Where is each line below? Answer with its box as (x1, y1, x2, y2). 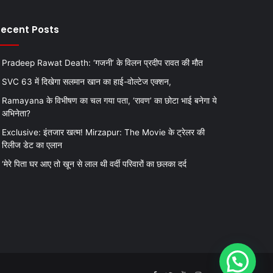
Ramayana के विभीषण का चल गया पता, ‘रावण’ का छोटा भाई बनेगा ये (1, 95, 217, 105)
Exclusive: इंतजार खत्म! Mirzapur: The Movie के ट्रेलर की (1, 127, 205, 137)
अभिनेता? (1, 108, 30, 118)
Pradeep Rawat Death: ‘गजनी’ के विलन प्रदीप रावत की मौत (1, 57, 203, 68)
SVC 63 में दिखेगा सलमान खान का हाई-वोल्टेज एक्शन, (1, 76, 171, 87)
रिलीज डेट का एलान (1, 140, 62, 150)
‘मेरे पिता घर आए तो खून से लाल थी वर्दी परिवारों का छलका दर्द (1, 158, 186, 169)
